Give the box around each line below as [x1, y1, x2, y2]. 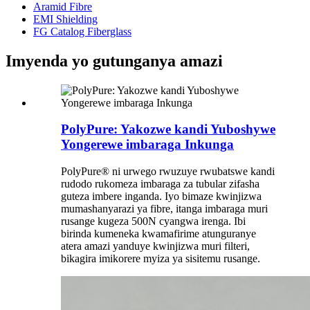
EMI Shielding [33, 12, 98, 25]
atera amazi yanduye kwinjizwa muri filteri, [61, 239, 250, 252]
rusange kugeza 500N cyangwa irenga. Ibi [61, 215, 246, 227]
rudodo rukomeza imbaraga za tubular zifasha [61, 177, 259, 190]
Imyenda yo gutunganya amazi [6, 51, 223, 70]
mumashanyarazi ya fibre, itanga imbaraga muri [61, 202, 268, 215]
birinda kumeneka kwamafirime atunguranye [61, 227, 256, 239]
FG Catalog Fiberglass [33, 25, 131, 37]
